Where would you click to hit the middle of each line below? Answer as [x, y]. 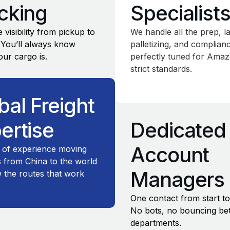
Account [170, 155]
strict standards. [161, 69]
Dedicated [178, 130]
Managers [178, 180]
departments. [156, 223]
